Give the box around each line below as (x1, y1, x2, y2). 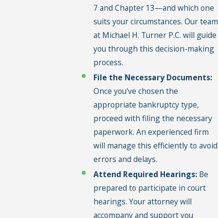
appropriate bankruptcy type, (93, 99, 199, 110)
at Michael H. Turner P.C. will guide (93, 29, 217, 40)
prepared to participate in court (93, 182, 206, 193)
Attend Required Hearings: (93, 168, 197, 180)
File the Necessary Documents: (93, 72, 212, 83)
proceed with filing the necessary (93, 112, 212, 124)
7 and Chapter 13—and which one (93, 2, 214, 13)
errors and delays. (93, 153, 157, 164)
